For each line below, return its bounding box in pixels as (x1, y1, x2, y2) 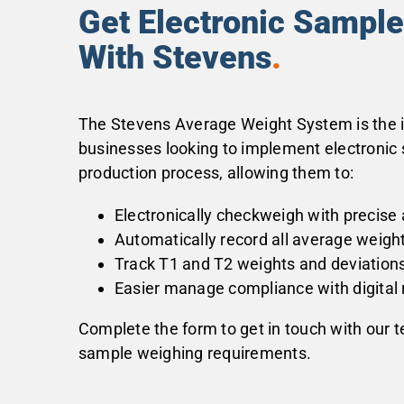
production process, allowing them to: (78, 162, 354, 182)
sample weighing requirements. (78, 343, 312, 363)
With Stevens (78, 38, 271, 77)
